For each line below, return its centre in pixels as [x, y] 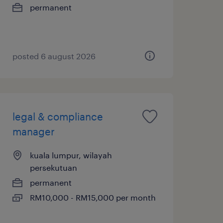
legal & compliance [57, 116]
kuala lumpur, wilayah [71, 155]
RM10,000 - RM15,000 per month [93, 197]
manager [33, 131]
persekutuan [53, 167]
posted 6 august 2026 [54, 56]
